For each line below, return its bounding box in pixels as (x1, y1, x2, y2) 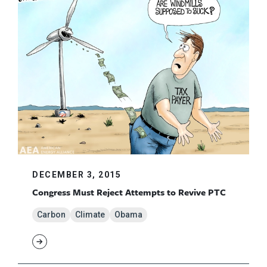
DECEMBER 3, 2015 (32, 169, 121, 179)
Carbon (37, 209, 66, 219)
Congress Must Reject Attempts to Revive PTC (32, 185, 226, 198)
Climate (75, 209, 105, 219)
